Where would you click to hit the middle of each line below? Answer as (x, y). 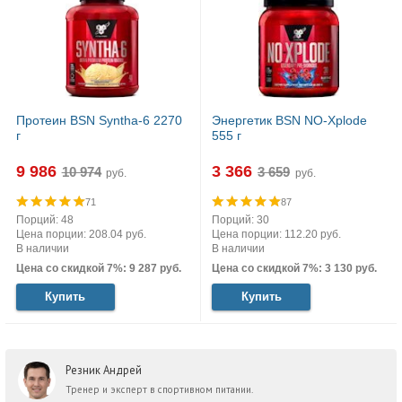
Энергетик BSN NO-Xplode (289, 121)
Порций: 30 (240, 220)
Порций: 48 (44, 220)
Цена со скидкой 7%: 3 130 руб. (294, 268)
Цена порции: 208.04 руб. (81, 235)
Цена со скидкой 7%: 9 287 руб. (98, 268)
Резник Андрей (103, 370)
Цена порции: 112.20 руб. (276, 235)
